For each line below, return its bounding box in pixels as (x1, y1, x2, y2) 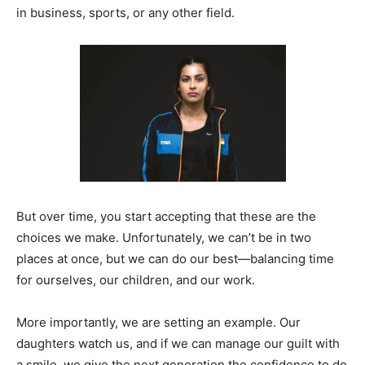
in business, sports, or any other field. (16, 4, 235, 20)
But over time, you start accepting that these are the (16, 208, 316, 224)
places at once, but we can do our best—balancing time (16, 250, 334, 266)
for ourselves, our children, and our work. (16, 271, 255, 288)
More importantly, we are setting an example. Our (16, 314, 301, 330)
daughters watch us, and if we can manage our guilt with (16, 335, 340, 351)
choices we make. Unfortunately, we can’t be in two (16, 229, 311, 245)
